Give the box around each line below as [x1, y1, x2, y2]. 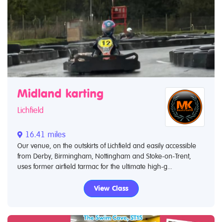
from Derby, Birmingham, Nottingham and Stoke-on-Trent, [17, 152, 191, 160]
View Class [94, 184, 128, 192]
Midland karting [17, 87, 104, 101]
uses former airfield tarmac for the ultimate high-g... [17, 163, 172, 170]
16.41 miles [23, 130, 65, 139]
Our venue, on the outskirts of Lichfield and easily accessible [17, 142, 196, 150]
